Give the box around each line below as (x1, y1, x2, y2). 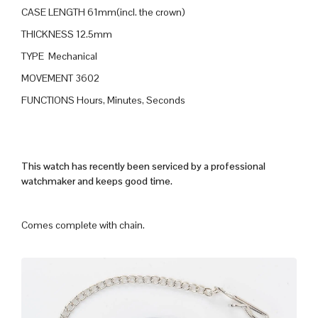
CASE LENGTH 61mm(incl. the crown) (21, 5, 185, 18)
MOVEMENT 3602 (21, 71, 99, 84)
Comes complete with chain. (21, 218, 145, 231)
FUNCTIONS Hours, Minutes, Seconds (21, 93, 185, 106)
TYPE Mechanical (21, 49, 97, 62)
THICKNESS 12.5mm (21, 27, 112, 40)
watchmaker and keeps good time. (21, 174, 172, 187)
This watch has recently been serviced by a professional (21, 159, 265, 172)
